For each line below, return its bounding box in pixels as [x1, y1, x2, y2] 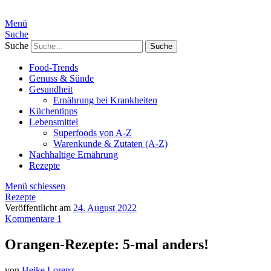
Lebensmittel [29, 117, 78, 127]
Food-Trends [29, 62, 78, 73]
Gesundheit [29, 84, 73, 94]
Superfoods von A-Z [53, 128, 132, 138]
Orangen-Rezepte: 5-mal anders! [5, 236, 209, 252]
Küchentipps [29, 106, 77, 116]
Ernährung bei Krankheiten [53, 95, 157, 105]
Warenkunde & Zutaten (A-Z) [53, 139, 168, 149]
